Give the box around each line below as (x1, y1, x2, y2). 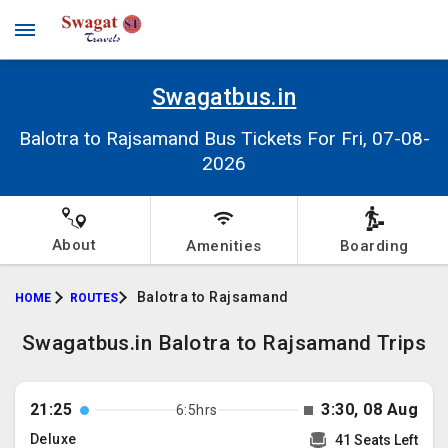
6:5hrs (175, 402, 218, 418)
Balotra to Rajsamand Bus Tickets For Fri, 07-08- (18, 127, 430, 150)
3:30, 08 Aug (321, 400, 418, 419)
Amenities (186, 237, 262, 255)
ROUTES (70, 291, 118, 305)
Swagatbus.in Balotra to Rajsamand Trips (21, 331, 427, 355)
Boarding (339, 237, 409, 255)
